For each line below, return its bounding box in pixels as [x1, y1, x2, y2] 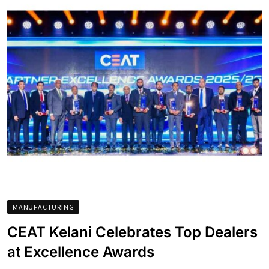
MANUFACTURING [13, 202, 74, 212]
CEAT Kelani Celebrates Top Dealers [7, 223, 258, 241]
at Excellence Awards [7, 243, 154, 261]
